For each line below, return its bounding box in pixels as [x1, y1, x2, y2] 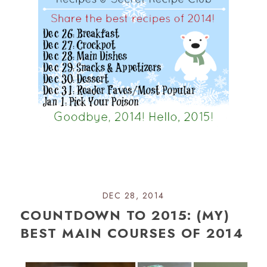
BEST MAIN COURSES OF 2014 [20, 223, 244, 243]
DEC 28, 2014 [102, 190, 164, 202]
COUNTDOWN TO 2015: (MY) [20, 206, 230, 225]
